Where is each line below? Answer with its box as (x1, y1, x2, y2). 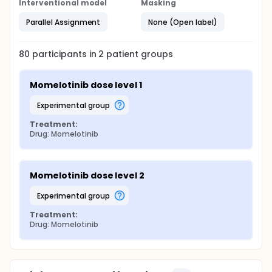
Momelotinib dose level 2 (30, 169, 145, 182)
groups (138, 48, 174, 60)
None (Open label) (148, 16, 217, 27)
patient (104, 48, 139, 60)
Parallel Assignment (26, 16, 101, 27)
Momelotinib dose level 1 (30, 79, 143, 91)
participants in (32, 48, 99, 60)
